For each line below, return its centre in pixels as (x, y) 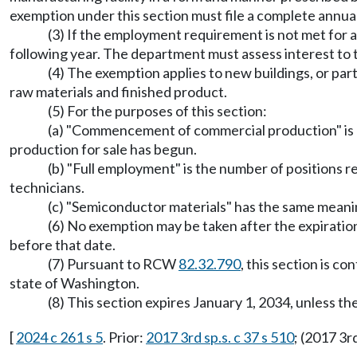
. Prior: (124, 337)
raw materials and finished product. (118, 92)
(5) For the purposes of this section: (157, 111)
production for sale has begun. (103, 149)
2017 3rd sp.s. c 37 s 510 (220, 337)
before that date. (63, 245)
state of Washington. (75, 283)
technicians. (47, 187)
